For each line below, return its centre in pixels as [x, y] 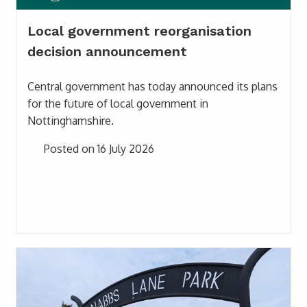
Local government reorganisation [139, 30]
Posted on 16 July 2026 [98, 148]
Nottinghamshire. [71, 120]
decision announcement [107, 51]
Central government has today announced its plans [152, 86]
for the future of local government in [118, 103]
